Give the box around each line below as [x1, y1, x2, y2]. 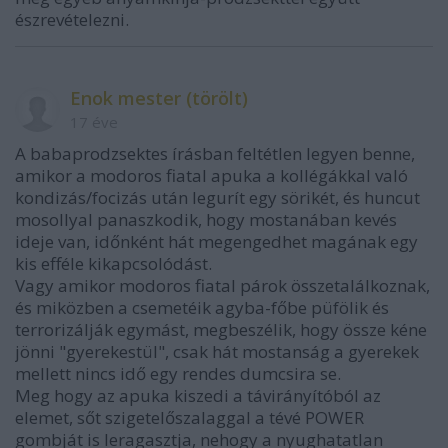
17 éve [70, 112, 118, 132]
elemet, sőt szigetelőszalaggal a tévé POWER [15, 406, 364, 429]
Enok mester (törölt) [70, 86, 248, 110]
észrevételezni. [15, 8, 129, 31]
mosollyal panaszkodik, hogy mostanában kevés [15, 208, 397, 231]
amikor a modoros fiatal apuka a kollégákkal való [15, 164, 408, 187]
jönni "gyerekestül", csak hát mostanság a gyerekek [15, 340, 419, 363]
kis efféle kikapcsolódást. [15, 252, 212, 275]
